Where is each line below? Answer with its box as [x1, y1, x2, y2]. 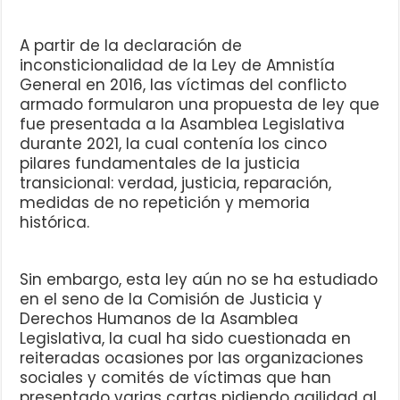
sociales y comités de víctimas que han [20, 367, 332, 389]
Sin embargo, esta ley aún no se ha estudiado [20, 269, 379, 291]
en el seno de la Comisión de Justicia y [20, 288, 323, 311]
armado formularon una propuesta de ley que [20, 94, 380, 116]
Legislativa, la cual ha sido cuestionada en [20, 328, 352, 350]
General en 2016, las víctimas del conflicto [20, 74, 347, 96]
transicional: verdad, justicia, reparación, [20, 172, 332, 195]
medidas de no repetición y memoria [20, 192, 311, 214]
